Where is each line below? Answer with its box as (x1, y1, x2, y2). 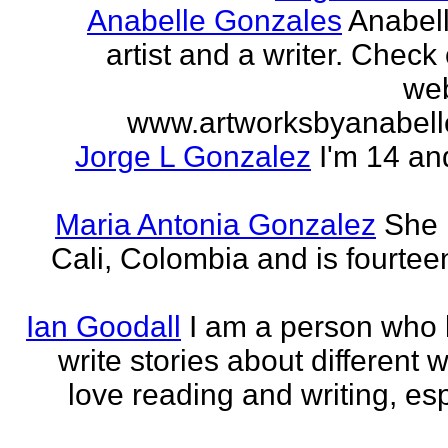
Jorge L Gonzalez (75, 140, 311, 173)
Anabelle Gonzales (87, 4, 342, 37)
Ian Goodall (26, 310, 181, 343)
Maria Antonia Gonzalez (55, 208, 376, 241)
